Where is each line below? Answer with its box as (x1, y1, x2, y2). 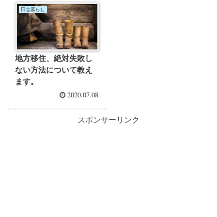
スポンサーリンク (77, 116, 139, 124)
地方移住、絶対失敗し (15, 54, 93, 63)
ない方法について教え (15, 66, 93, 75)
